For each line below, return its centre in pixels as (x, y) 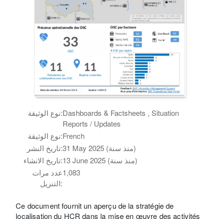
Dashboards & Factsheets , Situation (121, 112)
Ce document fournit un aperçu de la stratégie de (95, 205)
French (74, 135)
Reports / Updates (92, 123)
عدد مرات (48, 172)
